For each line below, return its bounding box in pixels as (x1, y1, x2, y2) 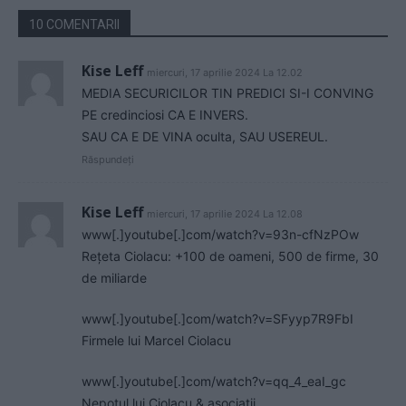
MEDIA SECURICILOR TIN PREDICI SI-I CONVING (82, 85, 373, 101)
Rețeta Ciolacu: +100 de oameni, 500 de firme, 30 (82, 248, 379, 265)
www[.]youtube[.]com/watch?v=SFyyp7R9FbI (82, 311, 353, 327)
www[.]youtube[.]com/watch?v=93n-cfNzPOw (82, 227, 359, 243)
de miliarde (82, 270, 147, 286)
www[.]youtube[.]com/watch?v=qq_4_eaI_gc (82, 373, 346, 390)
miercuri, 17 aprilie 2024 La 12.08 (147, 208, 303, 221)
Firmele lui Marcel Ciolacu (82, 333, 231, 349)
